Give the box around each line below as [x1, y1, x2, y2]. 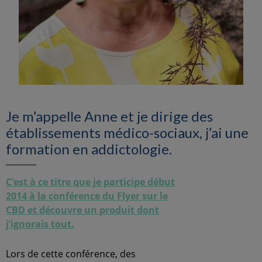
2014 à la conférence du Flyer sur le [6, 189, 168, 202]
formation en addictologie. [6, 140, 172, 157]
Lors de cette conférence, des [6, 247, 136, 260]
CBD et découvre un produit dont [6, 204, 159, 216]
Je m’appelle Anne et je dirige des [6, 108, 213, 125]
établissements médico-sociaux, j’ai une [6, 124, 249, 141]
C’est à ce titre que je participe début [6, 175, 175, 188]
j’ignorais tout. [6, 218, 74, 230]
